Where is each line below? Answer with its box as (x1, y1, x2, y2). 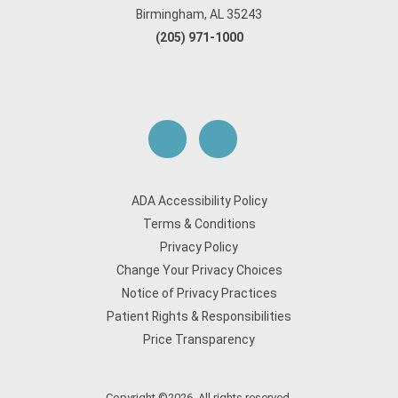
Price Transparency (143, 332, 255, 346)
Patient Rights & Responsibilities (107, 309, 291, 323)
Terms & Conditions (142, 217, 256, 231)
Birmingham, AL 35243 (136, 7, 262, 21)
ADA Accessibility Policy (131, 194, 267, 208)
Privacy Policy (160, 240, 238, 254)
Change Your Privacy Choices (115, 263, 283, 277)
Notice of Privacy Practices (121, 286, 277, 300)
